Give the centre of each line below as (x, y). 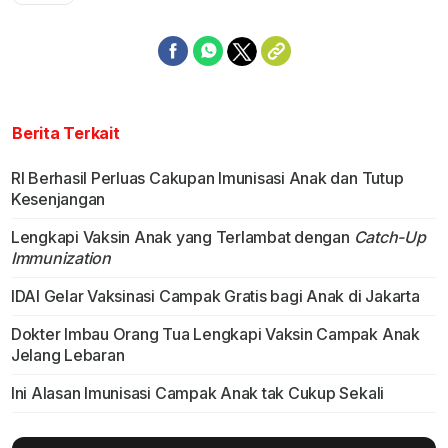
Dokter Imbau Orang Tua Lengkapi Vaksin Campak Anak (215, 334)
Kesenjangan (58, 199)
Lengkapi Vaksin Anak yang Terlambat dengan (182, 237)
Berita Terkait (66, 133)
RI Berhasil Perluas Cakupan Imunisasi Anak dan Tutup (207, 178)
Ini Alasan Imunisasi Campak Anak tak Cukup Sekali (197, 393)
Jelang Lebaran (67, 355)
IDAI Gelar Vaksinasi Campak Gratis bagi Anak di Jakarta (215, 296)
